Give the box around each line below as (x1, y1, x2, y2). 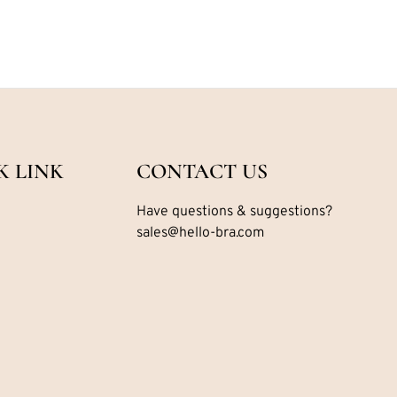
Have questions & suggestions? (136, 203, 332, 222)
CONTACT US (136, 159, 268, 185)
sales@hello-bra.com (136, 224, 264, 243)
